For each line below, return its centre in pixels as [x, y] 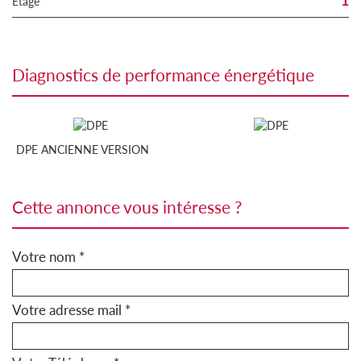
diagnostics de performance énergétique [170, 74]
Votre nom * [48, 257]
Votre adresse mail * [71, 310]
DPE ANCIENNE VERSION [83, 150]
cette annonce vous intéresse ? [133, 207]
